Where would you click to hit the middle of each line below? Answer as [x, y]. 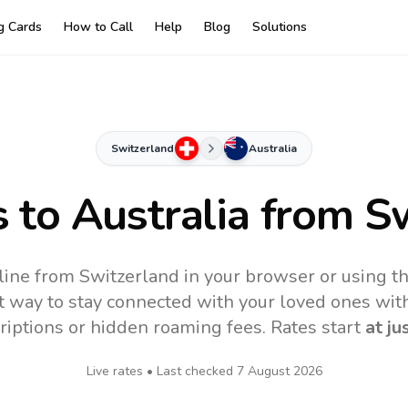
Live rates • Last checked [161, 371]
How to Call [98, 27]
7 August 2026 [279, 371]
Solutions [279, 27]
